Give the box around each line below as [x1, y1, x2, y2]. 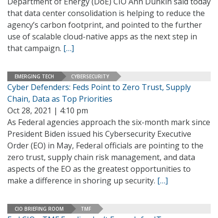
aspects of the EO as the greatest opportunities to [7, 163, 191, 174]
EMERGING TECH [15, 73, 54, 80]
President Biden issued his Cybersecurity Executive [7, 128, 191, 139]
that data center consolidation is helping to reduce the [7, 8, 205, 18]
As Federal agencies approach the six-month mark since [7, 117, 210, 127]
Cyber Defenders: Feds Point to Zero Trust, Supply [7, 82, 191, 92]
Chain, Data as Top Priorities [7, 93, 112, 104]
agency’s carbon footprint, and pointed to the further [7, 19, 202, 30]
